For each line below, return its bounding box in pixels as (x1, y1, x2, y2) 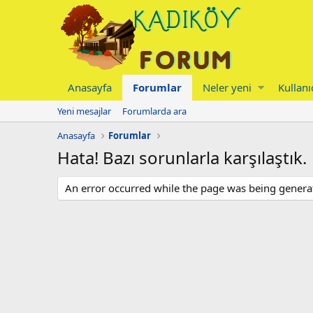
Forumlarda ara (122, 105, 187, 117)
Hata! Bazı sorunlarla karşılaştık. (57, 146, 307, 169)
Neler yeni (203, 80, 252, 94)
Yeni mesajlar (57, 105, 111, 117)
